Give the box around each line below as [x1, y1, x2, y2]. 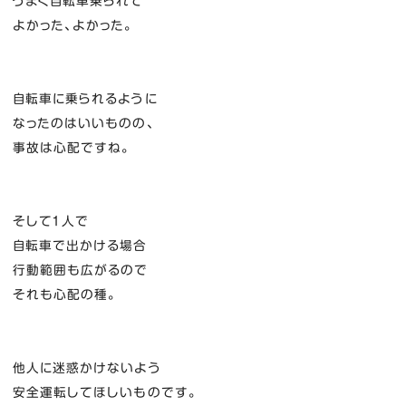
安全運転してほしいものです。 [12, 386, 198, 400]
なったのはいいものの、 [12, 117, 155, 130]
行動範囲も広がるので [12, 264, 149, 277]
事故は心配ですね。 [12, 141, 131, 155]
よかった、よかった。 [12, 19, 134, 33]
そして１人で [12, 215, 90, 228]
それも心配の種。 [12, 288, 118, 302]
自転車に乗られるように [12, 92, 158, 106]
